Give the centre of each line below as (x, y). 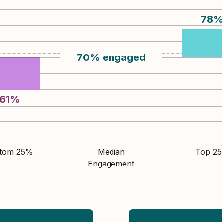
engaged (124, 57)
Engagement (111, 164)
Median (111, 152)
